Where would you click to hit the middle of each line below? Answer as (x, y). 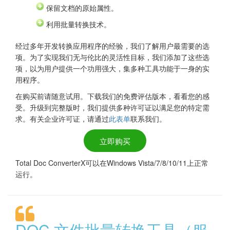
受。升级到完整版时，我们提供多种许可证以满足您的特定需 (112, 107)
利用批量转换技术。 (79, 24)
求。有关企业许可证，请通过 (62, 118)
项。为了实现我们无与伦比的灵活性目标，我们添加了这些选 (112, 57)
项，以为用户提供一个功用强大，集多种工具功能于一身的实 (112, 68)
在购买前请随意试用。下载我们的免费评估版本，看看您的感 (112, 96)
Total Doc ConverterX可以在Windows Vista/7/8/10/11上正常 (112, 162)
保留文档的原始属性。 (82, 7)
